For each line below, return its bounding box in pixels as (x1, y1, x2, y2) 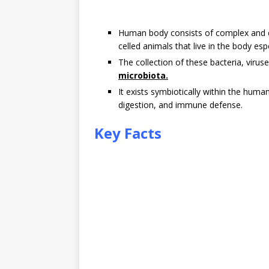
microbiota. (118, 70, 168, 82)
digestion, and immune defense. (118, 99, 243, 111)
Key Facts (94, 123, 162, 144)
